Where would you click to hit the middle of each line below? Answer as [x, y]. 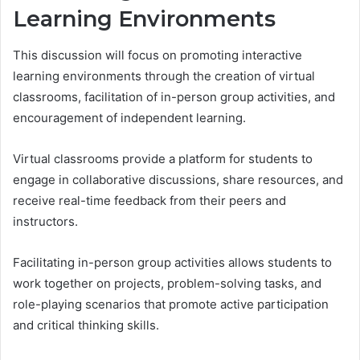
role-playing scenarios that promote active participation [171, 304]
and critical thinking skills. [86, 325]
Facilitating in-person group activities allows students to [172, 262]
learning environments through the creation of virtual [164, 76]
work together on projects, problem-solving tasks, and [167, 283]
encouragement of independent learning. [129, 117]
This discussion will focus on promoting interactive [157, 55]
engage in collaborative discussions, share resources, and [178, 179]
